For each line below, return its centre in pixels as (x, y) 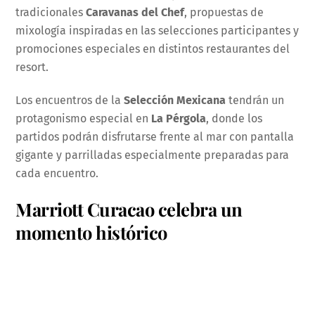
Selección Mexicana (175, 101)
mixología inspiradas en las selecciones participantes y (157, 31)
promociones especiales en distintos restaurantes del (153, 49)
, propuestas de (224, 13)
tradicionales (51, 13)
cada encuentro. (57, 174)
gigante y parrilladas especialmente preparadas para (153, 155)
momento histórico (91, 232)
